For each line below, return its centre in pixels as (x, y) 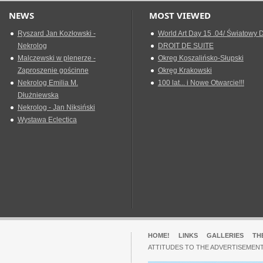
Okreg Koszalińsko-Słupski (200, 58)
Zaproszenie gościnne (53, 70)
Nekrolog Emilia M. (48, 83)
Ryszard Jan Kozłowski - (56, 33)
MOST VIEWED (180, 15)
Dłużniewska (38, 95)
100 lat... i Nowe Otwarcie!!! (201, 83)
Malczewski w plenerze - (56, 58)
